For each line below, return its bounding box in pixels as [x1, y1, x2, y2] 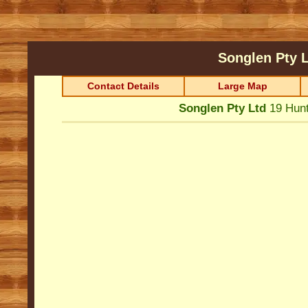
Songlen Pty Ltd [178, 102, 266, 115]
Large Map [217, 80, 267, 91]
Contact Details [87, 80, 159, 91]
